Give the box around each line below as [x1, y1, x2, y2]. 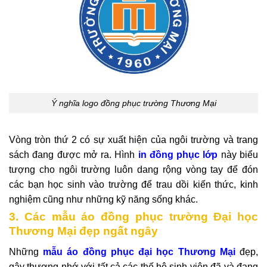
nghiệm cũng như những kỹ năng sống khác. [9, 194, 198, 205]
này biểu [218, 150, 259, 160]
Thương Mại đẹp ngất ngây [9, 225, 158, 238]
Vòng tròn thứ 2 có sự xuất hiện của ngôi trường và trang [9, 135, 258, 145]
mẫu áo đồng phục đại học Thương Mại [43, 246, 235, 257]
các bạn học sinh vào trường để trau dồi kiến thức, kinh [9, 179, 258, 190]
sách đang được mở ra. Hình [9, 150, 138, 160]
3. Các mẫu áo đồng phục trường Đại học [9, 210, 258, 223]
